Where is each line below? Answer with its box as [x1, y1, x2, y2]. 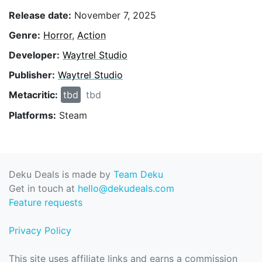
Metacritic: [9, 89, 58, 101]
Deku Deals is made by [9, 168, 113, 181]
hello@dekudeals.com [78, 182, 174, 195]
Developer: [9, 49, 60, 61]
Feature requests [9, 196, 82, 209]
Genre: [9, 29, 40, 41]
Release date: [9, 9, 71, 21]
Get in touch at [9, 182, 78, 195]
